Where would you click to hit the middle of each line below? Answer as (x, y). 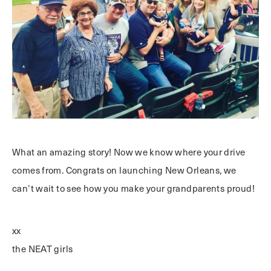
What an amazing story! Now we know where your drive (129, 152)
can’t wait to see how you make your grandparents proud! (133, 188)
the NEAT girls (43, 249)
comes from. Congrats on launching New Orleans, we (124, 170)
